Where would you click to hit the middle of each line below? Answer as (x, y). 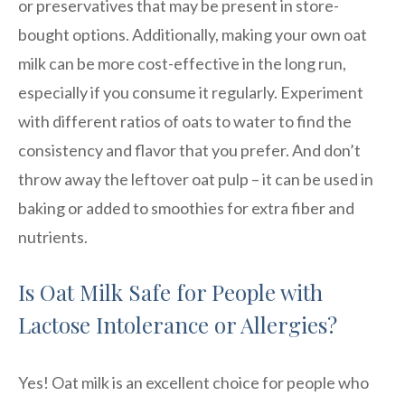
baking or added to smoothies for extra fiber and (186, 207)
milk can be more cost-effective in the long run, (182, 63)
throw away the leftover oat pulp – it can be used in (196, 179)
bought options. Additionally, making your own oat (193, 34)
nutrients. (53, 236)
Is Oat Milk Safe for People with (170, 292)
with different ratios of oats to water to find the (185, 121)
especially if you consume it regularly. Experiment (191, 92)
